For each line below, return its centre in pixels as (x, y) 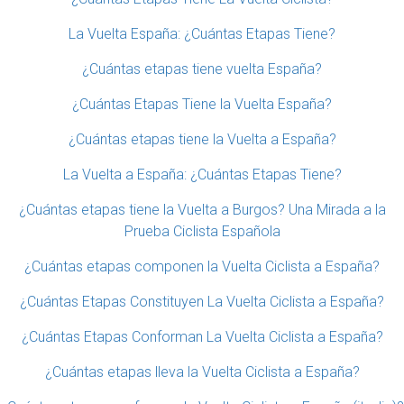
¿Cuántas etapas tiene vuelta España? (202, 69)
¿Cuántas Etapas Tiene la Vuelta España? (202, 105)
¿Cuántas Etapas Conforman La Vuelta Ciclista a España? (202, 337)
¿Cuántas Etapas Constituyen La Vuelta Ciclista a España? (202, 302)
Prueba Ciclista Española (202, 232)
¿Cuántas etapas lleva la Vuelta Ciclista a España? (202, 372)
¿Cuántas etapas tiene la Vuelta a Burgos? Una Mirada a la (202, 210)
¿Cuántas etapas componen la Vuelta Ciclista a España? (202, 267)
